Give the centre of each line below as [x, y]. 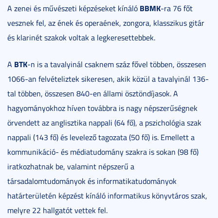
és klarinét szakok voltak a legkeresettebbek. [81, 38]
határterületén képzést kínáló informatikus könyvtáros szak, [107, 196]
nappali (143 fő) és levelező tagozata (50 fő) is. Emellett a [101, 137]
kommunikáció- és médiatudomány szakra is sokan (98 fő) [103, 152]
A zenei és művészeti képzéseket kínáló [73, 9]
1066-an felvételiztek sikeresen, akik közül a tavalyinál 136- [108, 79]
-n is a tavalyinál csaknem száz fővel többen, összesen [117, 64]
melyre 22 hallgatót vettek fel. [57, 210]
